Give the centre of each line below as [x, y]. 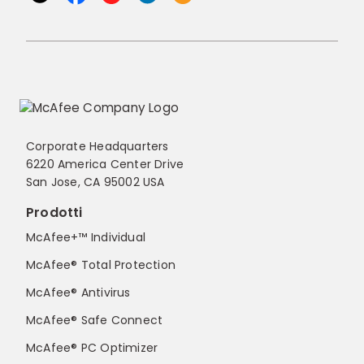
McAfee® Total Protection [101, 265]
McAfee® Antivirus [78, 293]
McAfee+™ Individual [86, 238]
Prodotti [54, 213]
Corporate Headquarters [97, 147]
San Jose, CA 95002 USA [95, 182]
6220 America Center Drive [105, 165]
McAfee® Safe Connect [95, 321]
